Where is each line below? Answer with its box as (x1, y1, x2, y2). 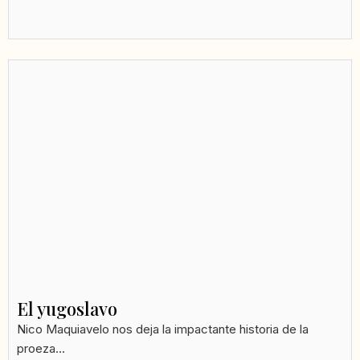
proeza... (17, 341, 65, 357)
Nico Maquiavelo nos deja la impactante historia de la (17, 321, 309, 337)
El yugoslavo (17, 297, 117, 321)
